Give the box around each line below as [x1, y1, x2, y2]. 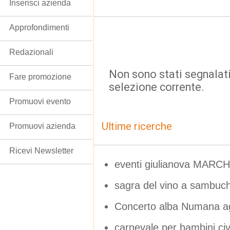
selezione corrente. [109, 81, 204, 93]
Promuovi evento [9, 97, 71, 106]
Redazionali [9, 48, 53, 56]
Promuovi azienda [9, 122, 75, 130]
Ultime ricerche [102, 120, 172, 132]
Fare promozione [9, 72, 71, 81]
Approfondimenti [9, 23, 69, 32]
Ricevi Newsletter [9, 146, 73, 155]
